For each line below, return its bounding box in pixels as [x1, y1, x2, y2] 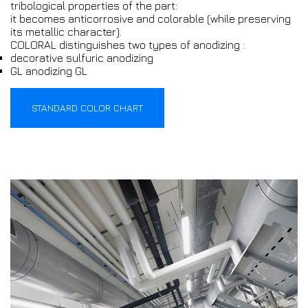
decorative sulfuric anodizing [10, 52, 153, 65]
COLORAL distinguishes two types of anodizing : [10, 38, 245, 52]
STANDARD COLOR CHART [32, 102, 143, 114]
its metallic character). [10, 25, 122, 38]
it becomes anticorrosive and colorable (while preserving [10, 12, 291, 25]
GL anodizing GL [10, 65, 87, 78]
